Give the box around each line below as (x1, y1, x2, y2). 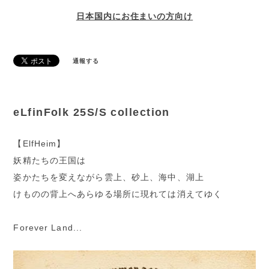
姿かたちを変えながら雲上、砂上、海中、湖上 (13, 172, 204, 183)
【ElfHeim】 (13, 139, 66, 149)
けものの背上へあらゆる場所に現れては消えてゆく (13, 189, 223, 199)
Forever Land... (13, 223, 83, 233)
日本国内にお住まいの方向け (76, 10, 193, 22)
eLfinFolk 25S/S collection (13, 106, 170, 119)
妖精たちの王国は (13, 156, 86, 166)
